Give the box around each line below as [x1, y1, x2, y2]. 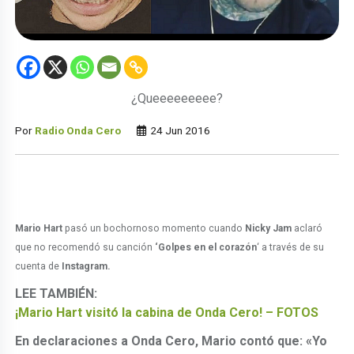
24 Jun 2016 [148, 123, 211, 137]
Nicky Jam [245, 222, 292, 234]
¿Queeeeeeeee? [131, 90, 223, 106]
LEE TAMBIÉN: [15, 285, 101, 301]
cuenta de [15, 260, 62, 272]
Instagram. [62, 260, 111, 272]
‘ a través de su [257, 241, 325, 253]
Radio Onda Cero [35, 123, 122, 137]
